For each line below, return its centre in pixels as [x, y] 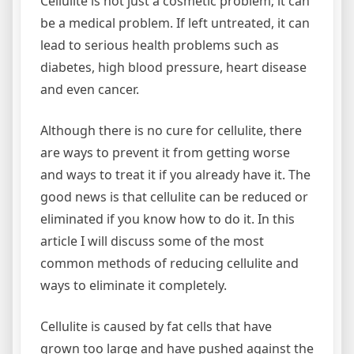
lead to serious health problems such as [160, 45]
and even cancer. [90, 89]
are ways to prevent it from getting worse [165, 152]
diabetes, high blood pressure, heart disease [173, 67]
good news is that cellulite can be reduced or [174, 196]
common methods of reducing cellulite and [169, 263]
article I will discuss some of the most [152, 241]
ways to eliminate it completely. [134, 285]
